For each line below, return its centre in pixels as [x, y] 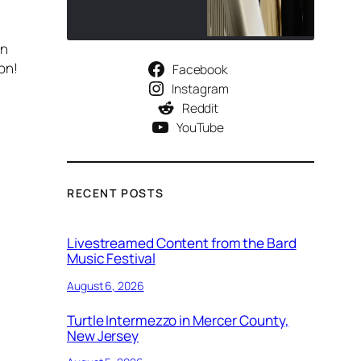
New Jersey [103, 336]
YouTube [200, 127]
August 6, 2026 [106, 285]
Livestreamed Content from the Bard [182, 243]
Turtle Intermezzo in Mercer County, [178, 321]
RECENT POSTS [116, 193]
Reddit [200, 108]
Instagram [200, 88]
